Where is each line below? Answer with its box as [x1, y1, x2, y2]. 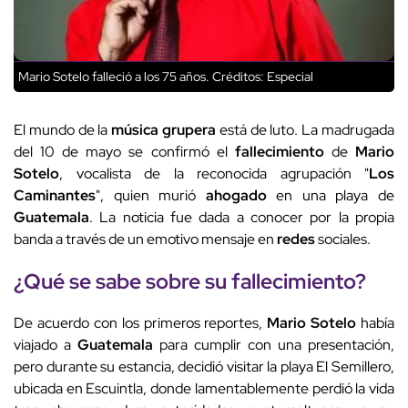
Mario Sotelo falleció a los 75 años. [18, 68, 212, 86]
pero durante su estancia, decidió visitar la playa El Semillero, [14, 357, 394, 377]
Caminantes [14, 186, 96, 206]
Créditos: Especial [212, 68, 313, 86]
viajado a [14, 335, 77, 355]
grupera [162, 120, 217, 140]
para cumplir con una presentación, [153, 335, 394, 355]
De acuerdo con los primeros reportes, [14, 313, 268, 333]
